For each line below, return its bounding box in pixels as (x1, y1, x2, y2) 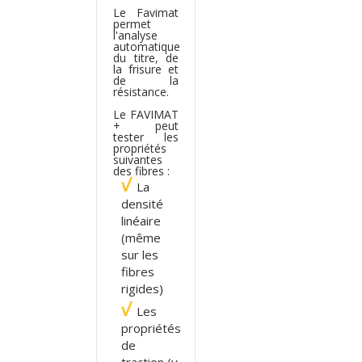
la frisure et (113, 61, 179, 77)
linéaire (121, 212, 161, 229)
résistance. (113, 83, 169, 99)
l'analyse (113, 27, 158, 43)
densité (121, 195, 163, 212)
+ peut (113, 117, 179, 133)
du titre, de (113, 49, 179, 65)
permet (113, 15, 151, 32)
